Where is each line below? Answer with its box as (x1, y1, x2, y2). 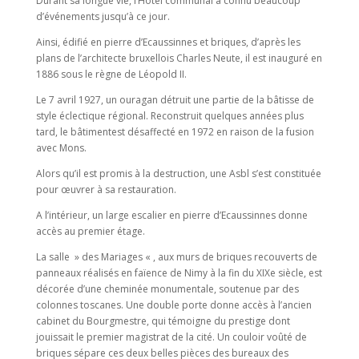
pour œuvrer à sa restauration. (35, 183, 179, 196)
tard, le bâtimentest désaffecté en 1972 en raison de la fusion (35, 125, 314, 139)
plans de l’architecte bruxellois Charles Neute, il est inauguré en (35, 51, 322, 65)
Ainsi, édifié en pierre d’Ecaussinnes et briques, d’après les (35, 35, 301, 49)
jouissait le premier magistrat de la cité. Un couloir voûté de (35, 330, 307, 344)
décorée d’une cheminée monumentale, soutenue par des (35, 282, 299, 296)
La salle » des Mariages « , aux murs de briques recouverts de (35, 250, 317, 264)
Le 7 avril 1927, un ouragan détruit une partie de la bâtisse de (35, 93, 314, 107)
